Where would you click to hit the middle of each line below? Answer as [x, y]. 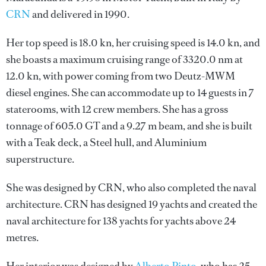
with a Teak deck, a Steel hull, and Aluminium [106, 142]
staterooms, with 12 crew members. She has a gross [117, 109]
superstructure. [40, 159]
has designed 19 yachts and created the [173, 204]
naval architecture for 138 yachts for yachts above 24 [121, 221]
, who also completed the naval [189, 188]
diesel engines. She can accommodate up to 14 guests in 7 [130, 93]
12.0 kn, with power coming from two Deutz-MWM [121, 76]
